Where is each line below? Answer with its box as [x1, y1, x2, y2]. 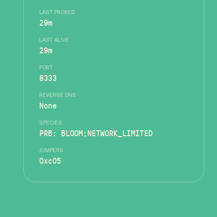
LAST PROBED [39, 10, 75, 15]
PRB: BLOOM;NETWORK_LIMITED [39, 127, 153, 139]
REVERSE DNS [39, 93, 76, 98]
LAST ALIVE [39, 38, 69, 43]
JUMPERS [39, 148, 63, 154]
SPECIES [39, 121, 62, 126]
